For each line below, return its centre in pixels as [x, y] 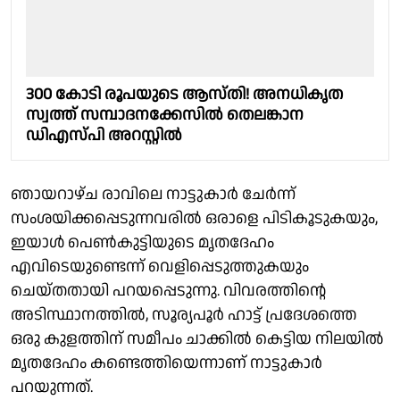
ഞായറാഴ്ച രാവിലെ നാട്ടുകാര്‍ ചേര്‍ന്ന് [153, 195]
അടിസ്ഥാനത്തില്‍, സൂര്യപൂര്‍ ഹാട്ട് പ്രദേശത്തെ [184, 315]
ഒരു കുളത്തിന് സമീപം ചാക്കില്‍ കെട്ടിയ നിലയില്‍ [197, 339]
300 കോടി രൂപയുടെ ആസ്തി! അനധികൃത [184, 95]
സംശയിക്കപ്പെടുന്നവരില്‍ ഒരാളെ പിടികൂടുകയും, [194, 219]
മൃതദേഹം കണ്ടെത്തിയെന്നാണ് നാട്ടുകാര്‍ [167, 363]
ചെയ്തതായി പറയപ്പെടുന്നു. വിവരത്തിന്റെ [168, 291]
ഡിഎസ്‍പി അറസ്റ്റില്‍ [104, 136]
